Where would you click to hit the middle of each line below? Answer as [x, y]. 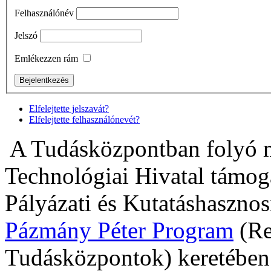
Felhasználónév [44, 13]
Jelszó [26, 35]
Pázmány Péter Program [119, 230]
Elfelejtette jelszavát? [69, 108]
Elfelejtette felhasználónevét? [84, 119]
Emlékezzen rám [46, 58]
